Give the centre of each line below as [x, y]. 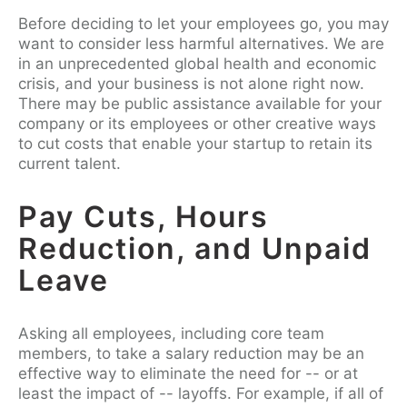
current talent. [72, 163]
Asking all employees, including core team [171, 333]
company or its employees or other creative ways [197, 123]
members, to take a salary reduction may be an [191, 353]
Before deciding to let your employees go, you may [203, 23]
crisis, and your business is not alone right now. [191, 83]
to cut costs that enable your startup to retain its [195, 143]
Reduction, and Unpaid [195, 248]
